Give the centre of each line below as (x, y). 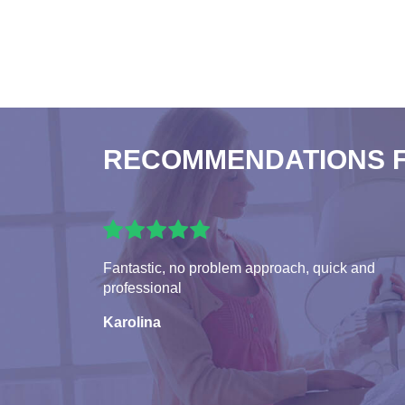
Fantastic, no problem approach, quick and (239, 268)
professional (142, 288)
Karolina (132, 323)
